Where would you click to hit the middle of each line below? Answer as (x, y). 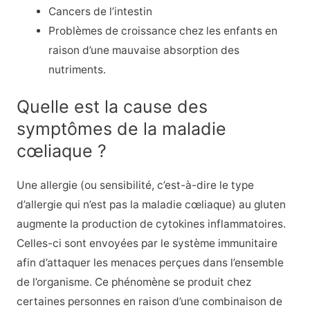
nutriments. (77, 70)
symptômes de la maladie (121, 129)
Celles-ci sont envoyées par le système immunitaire (147, 244)
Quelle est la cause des (112, 107)
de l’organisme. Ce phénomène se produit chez (134, 282)
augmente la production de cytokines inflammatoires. (151, 224)
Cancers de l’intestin (101, 12)
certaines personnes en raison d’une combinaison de (149, 302)
